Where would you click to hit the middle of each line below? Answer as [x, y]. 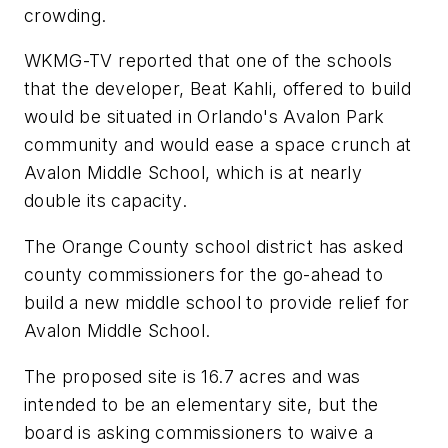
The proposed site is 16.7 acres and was [192, 376]
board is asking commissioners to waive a [198, 432]
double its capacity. [105, 201]
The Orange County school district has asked [214, 246]
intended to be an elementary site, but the [201, 404]
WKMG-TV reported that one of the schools [208, 61]
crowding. [65, 15]
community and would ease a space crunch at [218, 145]
